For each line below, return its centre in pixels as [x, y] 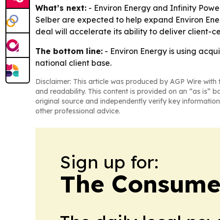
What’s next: [61, 8]
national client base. [73, 63]
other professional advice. [78, 111]
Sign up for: [109, 162]
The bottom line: [69, 51]
